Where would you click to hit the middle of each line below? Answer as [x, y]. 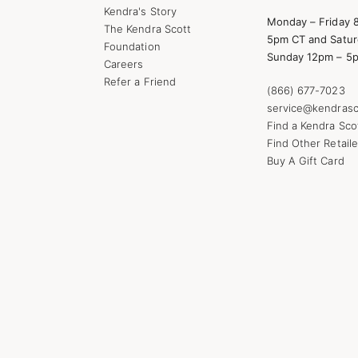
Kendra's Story [140, 11]
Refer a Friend [140, 81]
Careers [124, 64]
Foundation [132, 46]
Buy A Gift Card [305, 160]
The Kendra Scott [148, 28]
